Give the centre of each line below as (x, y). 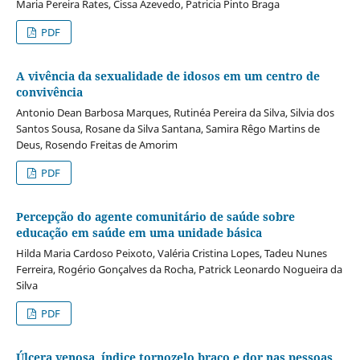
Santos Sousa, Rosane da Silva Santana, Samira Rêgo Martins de (168, 128)
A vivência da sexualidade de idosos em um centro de (168, 76)
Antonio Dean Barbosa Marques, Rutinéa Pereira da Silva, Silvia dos (175, 112)
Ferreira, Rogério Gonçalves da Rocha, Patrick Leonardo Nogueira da (179, 269)
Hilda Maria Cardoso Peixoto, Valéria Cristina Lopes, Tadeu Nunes (171, 253)
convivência (49, 92)
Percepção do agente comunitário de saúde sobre (155, 216)
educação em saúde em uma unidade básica (139, 232)
